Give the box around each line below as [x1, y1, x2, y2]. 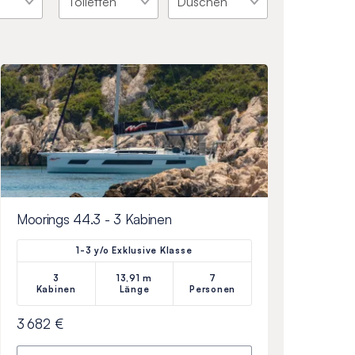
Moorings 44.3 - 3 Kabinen [16, 211, 172, 228]
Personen [189, 284, 236, 296]
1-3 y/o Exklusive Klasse [76, 245, 193, 257]
